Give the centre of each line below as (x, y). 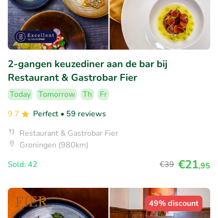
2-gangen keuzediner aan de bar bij (88, 64)
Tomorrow (57, 94)
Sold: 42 (23, 164)
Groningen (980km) (54, 145)
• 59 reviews (83, 114)
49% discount (174, 203)
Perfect (47, 114)
